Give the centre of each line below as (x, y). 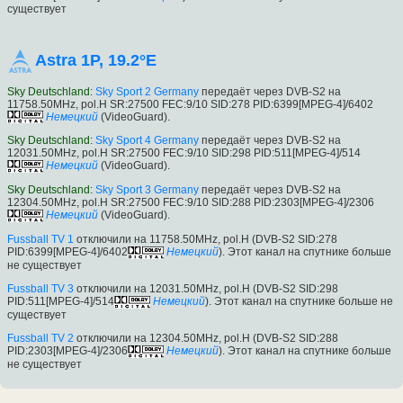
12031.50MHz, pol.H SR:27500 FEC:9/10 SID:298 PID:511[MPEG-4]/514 (184, 153)
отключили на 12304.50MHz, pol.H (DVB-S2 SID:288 (206, 338)
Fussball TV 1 (40, 240)
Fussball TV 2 (40, 338)
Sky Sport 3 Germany (147, 190)
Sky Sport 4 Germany (147, 141)
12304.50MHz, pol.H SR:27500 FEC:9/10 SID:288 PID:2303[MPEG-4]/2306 (191, 203)
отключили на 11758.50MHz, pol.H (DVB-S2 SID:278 (206, 240)
